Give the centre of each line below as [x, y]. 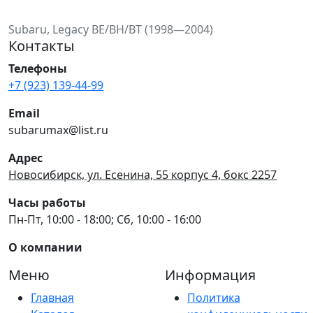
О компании [45, 247]
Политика [214, 297]
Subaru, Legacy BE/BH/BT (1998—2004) [111, 29]
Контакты [42, 45]
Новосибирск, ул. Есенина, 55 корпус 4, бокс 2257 [143, 174]
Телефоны [38, 68]
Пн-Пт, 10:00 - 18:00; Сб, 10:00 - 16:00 [105, 219]
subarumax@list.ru [58, 130]
